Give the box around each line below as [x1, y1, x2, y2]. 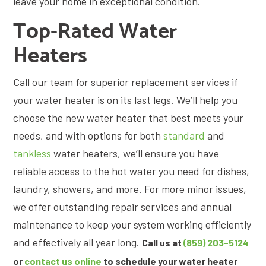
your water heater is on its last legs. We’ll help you [13, 93, 237, 106]
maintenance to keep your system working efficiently [13, 217, 251, 231]
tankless [13, 146, 51, 160]
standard [163, 128, 205, 142]
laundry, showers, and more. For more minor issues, [13, 182, 246, 195]
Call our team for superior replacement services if [13, 75, 238, 88]
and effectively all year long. [13, 235, 142, 249]
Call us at [142, 236, 183, 248]
